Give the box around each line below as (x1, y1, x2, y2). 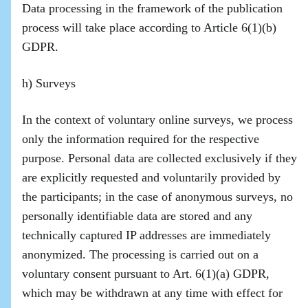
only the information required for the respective (22, 132, 259, 146)
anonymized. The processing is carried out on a (22, 247, 258, 261)
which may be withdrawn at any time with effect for (22, 286, 283, 300)
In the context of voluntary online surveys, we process (22, 113, 293, 126)
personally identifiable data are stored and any (22, 209, 252, 223)
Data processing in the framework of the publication (22, 1, 283, 15)
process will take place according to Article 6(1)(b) (22, 21, 276, 34)
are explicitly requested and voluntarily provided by (22, 170, 280, 184)
